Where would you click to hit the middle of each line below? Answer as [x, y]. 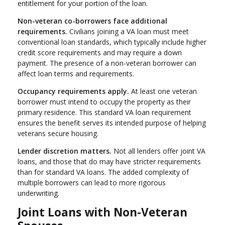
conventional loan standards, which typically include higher [112, 42]
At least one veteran [163, 91]
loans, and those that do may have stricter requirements [109, 162]
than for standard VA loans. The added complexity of [103, 172]
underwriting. [38, 193]
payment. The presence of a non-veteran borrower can [107, 63]
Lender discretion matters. [65, 151]
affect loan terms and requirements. [76, 74]
